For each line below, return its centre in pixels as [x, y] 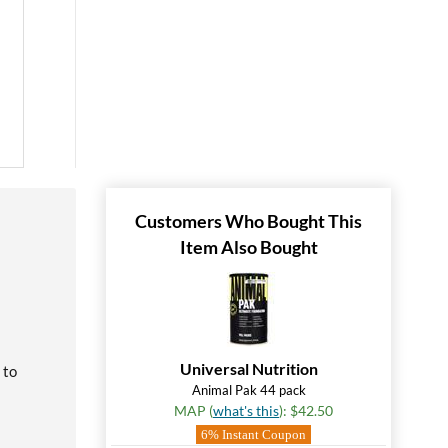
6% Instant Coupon [253, 434]
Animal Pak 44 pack [248, 390]
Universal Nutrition [248, 368]
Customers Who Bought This [248, 221]
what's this [246, 410]
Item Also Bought [248, 247]
